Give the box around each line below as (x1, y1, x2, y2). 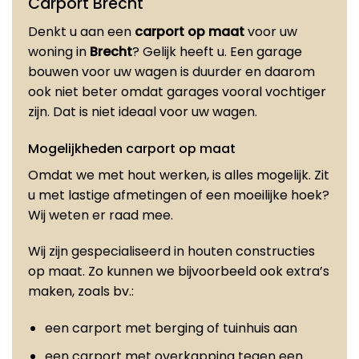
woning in (28, 42, 90, 61)
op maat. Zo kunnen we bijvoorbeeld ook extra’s (28, 262, 329, 281)
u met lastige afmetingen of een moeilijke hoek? (28, 185, 329, 204)
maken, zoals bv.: (28, 282, 134, 301)
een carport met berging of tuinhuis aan (44, 319, 297, 338)
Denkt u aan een (28, 22, 135, 41)
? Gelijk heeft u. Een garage (132, 42, 302, 61)
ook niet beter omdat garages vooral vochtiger (28, 82, 326, 101)
